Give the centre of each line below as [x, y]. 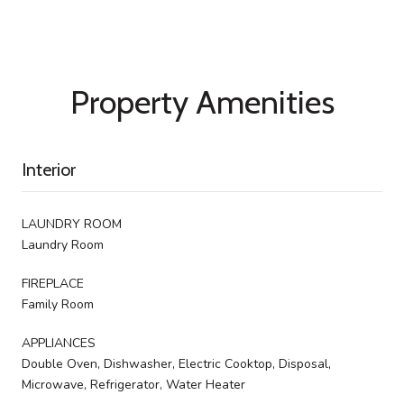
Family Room [58, 304]
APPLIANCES [59, 343]
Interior [49, 169]
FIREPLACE [53, 283]
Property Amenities [202, 101]
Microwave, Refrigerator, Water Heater [133, 384]
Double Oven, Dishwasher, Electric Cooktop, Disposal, [176, 363]
